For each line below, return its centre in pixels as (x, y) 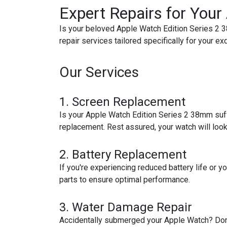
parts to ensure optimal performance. (125, 180)
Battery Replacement (129, 155)
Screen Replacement (129, 102)
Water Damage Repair (132, 207)
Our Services (99, 72)
